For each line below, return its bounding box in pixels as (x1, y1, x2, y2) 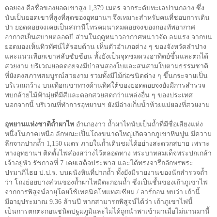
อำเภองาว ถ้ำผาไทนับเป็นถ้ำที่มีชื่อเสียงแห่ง (74, 120, 203, 128)
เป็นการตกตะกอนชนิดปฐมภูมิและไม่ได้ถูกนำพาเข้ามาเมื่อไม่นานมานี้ (5, 207, 210, 215)
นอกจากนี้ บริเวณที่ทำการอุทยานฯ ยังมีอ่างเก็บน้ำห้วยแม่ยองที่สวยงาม (5, 101, 210, 108)
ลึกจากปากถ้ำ (5, 139, 46, 147)
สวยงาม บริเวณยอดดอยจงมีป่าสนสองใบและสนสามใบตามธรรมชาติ (5, 62, 208, 70)
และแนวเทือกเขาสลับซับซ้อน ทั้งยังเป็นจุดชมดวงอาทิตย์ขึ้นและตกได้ (5, 52, 208, 60)
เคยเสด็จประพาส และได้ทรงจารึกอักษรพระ (65, 159, 193, 167)
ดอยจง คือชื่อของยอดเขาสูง (5, 4, 88, 12)
